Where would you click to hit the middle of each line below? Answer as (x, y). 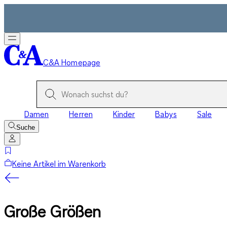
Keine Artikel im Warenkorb (59, 164)
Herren (81, 114)
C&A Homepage (72, 62)
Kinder (124, 114)
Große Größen (52, 212)
